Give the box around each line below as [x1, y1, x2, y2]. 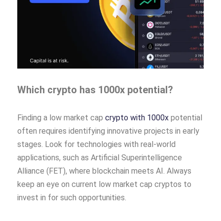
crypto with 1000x [105, 112, 169, 122]
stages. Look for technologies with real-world [17, 139, 176, 149]
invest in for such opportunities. [17, 192, 126, 202]
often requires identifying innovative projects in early [17, 126, 199, 136]
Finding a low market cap [17, 112, 105, 122]
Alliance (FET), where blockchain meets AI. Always [17, 166, 191, 176]
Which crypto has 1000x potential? [17, 83, 173, 96]
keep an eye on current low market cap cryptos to [17, 179, 191, 189]
